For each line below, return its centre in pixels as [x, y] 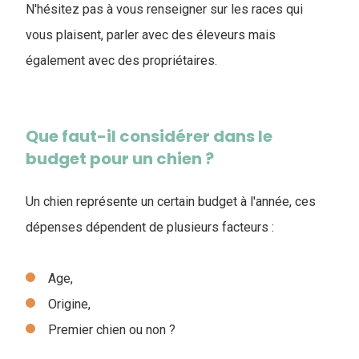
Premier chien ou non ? [112, 329]
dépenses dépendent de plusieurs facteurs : [150, 227]
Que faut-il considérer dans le [149, 136]
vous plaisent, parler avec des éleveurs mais [151, 34]
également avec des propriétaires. [121, 60]
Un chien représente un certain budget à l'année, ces [171, 201]
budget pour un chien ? [120, 158]
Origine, [69, 304]
